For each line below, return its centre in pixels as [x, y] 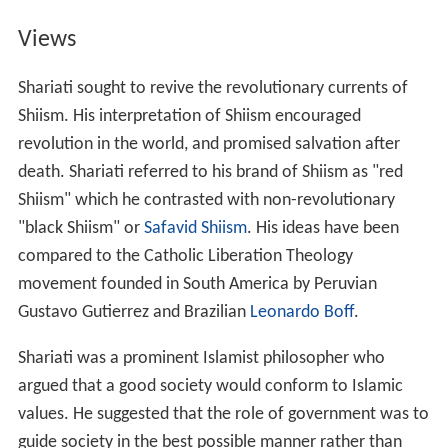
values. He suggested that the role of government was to [223, 414]
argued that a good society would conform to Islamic [210, 386]
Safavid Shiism [195, 228]
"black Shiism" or [80, 228]
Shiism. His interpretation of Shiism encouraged [189, 116]
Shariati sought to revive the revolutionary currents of [212, 88]
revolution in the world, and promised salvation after [208, 144]
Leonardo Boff [301, 312]
